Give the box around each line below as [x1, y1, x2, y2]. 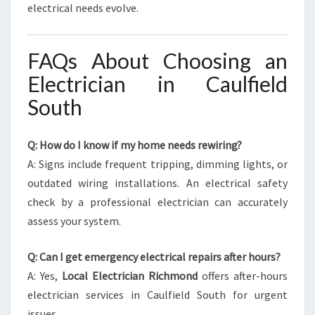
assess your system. [27, 214, 121, 228]
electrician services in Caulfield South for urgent [27, 288, 288, 302]
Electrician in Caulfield [27, 71, 288, 96]
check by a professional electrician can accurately [27, 195, 288, 209]
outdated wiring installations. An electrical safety [27, 176, 288, 190]
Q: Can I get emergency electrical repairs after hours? [27, 250, 281, 264]
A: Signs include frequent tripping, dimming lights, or [27, 157, 288, 171]
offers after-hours [198, 269, 288, 283]
